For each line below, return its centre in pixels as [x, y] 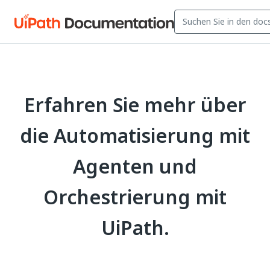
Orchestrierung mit [135, 197]
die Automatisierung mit [135, 136]
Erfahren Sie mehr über [135, 105]
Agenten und [135, 167]
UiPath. [135, 228]
